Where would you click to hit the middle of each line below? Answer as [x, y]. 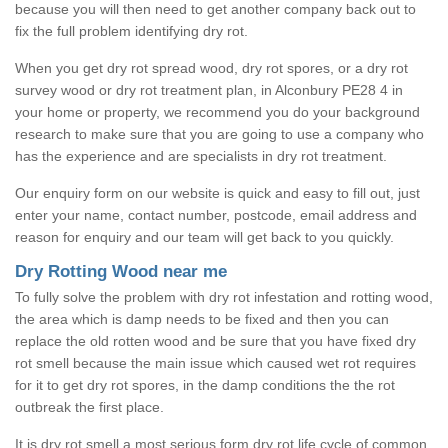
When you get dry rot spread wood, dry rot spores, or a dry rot [211, 67]
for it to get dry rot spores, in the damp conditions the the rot [205, 384]
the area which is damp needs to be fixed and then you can [202, 318]
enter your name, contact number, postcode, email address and [216, 214]
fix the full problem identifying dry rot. [131, 30]
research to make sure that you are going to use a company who [219, 133]
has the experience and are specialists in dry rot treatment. [201, 155]
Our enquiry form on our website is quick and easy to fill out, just [217, 192]
